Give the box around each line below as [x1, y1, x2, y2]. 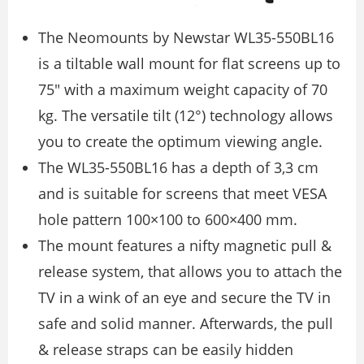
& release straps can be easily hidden [38, 339, 293, 359]
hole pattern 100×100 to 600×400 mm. [38, 209, 297, 229]
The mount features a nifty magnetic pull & [38, 235, 331, 255]
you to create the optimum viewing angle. [38, 131, 323, 151]
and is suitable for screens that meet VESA [38, 183, 327, 203]
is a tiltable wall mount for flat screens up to [38, 53, 340, 73]
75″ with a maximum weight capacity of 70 [38, 79, 327, 99]
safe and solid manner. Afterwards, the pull [38, 313, 333, 333]
